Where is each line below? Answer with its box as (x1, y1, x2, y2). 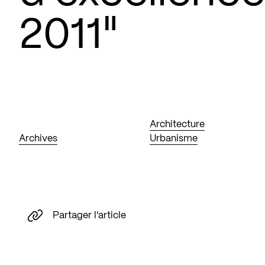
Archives (19, 134, 57, 143)
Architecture (150, 120, 205, 129)
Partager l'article (53, 211, 126, 220)
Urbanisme (150, 134, 198, 143)
